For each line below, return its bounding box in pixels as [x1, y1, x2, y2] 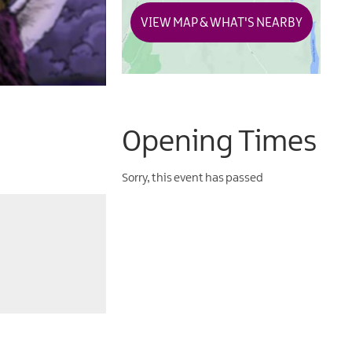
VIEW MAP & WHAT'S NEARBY [140, 16, 302, 30]
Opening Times [122, 127, 317, 159]
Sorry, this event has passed [122, 172, 264, 185]
